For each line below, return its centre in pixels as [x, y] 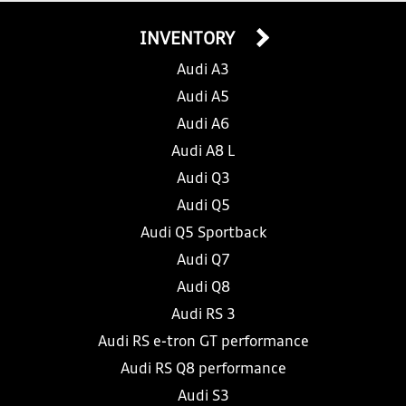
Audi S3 [203, 397]
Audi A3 [203, 71]
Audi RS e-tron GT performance [203, 343]
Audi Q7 [203, 261]
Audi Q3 [203, 179]
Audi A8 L [203, 152]
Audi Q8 [203, 288]
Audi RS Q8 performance [203, 370]
